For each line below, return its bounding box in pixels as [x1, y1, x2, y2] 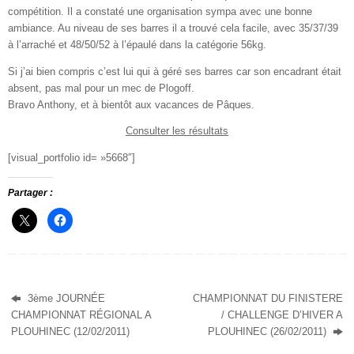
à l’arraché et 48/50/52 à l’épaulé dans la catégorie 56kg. [8, 40, 266, 51]
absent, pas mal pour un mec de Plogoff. [8, 82, 194, 94]
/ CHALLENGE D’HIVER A [220, 309, 343, 321]
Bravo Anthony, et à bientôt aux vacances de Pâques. [8, 99, 254, 111]
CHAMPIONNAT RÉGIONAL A [11, 309, 152, 321]
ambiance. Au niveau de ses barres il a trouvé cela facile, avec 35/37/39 [8, 23, 338, 35]
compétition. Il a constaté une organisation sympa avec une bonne [8, 6, 312, 18]
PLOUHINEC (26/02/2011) [207, 326, 330, 337]
